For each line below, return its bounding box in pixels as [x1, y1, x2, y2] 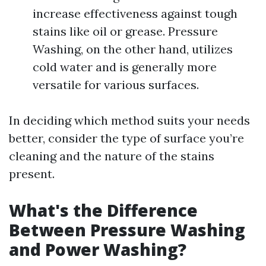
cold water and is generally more [33, 59, 217, 74]
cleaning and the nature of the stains [9, 148, 214, 163]
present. [9, 166, 55, 181]
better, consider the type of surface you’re [9, 131, 244, 145]
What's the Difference [9, 199, 198, 221]
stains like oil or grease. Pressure [33, 24, 218, 39]
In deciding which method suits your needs [9, 113, 250, 128]
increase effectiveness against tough [33, 6, 237, 21]
